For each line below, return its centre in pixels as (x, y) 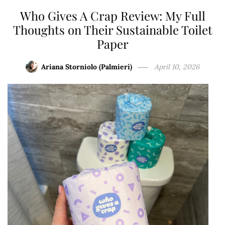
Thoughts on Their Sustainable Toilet (113, 30)
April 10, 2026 (177, 67)
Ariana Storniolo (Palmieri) (87, 67)
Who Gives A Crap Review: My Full (113, 16)
